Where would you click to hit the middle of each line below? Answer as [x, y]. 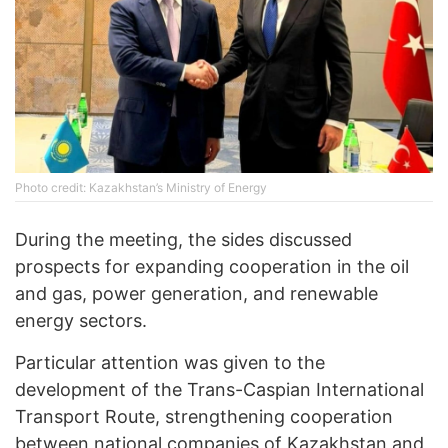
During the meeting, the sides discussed [183, 240]
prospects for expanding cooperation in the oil [212, 267]
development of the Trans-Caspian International [219, 390]
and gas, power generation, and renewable [196, 294]
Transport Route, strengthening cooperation [204, 417]
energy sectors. [81, 321]
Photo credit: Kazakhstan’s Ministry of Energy [141, 188]
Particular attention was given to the [170, 363]
